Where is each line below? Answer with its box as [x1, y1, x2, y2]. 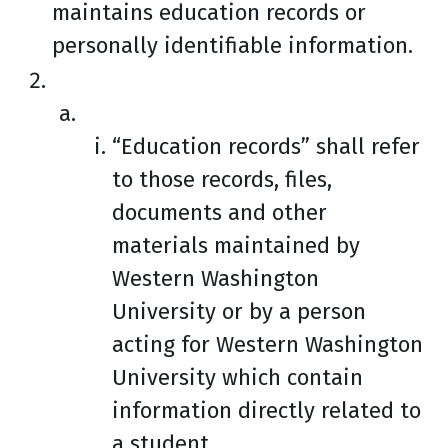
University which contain [112, 364, 363, 391]
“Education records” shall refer [112, 133, 420, 160]
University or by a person [112, 298, 366, 325]
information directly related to [112, 397, 421, 424]
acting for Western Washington [112, 331, 423, 358]
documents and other [112, 199, 327, 226]
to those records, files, [112, 166, 332, 193]
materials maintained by [112, 232, 360, 259]
